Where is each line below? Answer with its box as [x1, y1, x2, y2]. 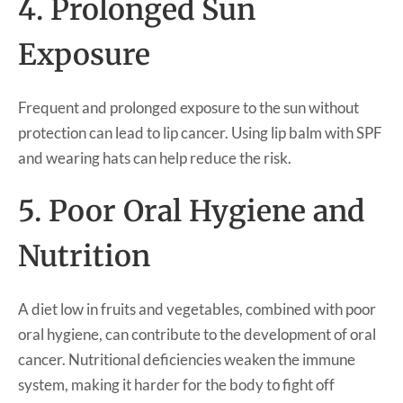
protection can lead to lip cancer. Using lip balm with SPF [18, 122, 382, 142]
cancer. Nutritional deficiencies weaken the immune [18, 349, 355, 369]
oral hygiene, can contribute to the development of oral [18, 324, 376, 344]
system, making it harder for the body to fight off [18, 374, 335, 394]
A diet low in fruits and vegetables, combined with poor [18, 299, 376, 318]
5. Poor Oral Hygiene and [18, 193, 364, 229]
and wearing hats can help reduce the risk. [18, 148, 291, 167]
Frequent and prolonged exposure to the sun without [18, 97, 359, 117]
